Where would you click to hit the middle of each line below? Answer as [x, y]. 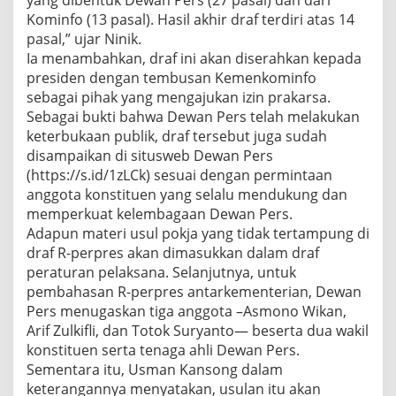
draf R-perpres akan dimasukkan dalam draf [173, 253]
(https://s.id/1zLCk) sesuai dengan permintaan [179, 175]
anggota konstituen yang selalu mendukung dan [187, 195]
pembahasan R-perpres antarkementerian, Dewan [194, 292]
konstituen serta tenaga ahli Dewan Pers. [163, 350]
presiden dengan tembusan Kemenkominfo [171, 78]
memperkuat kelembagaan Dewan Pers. [160, 214]
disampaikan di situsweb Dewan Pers [150, 156]
